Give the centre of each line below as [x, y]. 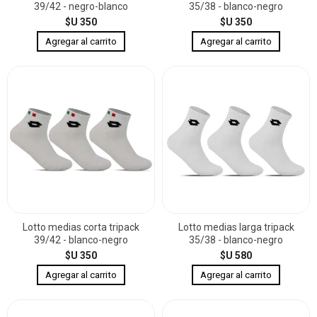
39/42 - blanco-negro [81, 240]
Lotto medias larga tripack [236, 227]
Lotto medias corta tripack [81, 227]
